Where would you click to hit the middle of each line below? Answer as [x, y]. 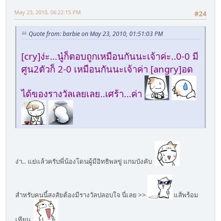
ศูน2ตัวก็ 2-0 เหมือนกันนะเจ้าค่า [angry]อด [107, 69]
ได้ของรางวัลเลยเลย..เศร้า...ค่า [83, 93]
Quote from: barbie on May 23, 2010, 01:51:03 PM [96, 34]
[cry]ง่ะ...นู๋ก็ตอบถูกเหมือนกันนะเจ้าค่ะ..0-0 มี [110, 56]
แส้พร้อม [185, 195]
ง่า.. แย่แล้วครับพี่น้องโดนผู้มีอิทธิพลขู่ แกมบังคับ [85, 161]
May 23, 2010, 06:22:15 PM [48, 12]
